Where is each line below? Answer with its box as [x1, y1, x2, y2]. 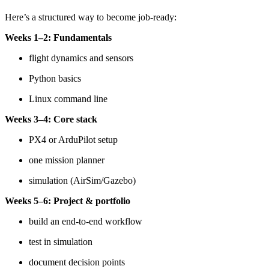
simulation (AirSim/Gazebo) [29, 175, 136, 186]
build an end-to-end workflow [29, 216, 142, 226]
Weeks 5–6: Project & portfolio [5, 195, 130, 206]
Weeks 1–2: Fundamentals [5, 32, 112, 43]
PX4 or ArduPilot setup [29, 134, 118, 145]
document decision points [29, 256, 125, 267]
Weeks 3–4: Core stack [5, 113, 97, 124]
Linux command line [29, 93, 107, 104]
